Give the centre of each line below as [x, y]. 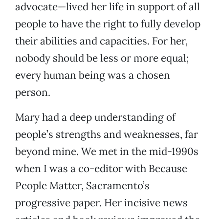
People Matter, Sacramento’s [82, 186]
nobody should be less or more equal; [102, 58]
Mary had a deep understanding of [95, 117]
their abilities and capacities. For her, [101, 41]
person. [33, 92]
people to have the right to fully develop [108, 24]
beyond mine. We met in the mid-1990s [107, 152]
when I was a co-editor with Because [101, 169]
